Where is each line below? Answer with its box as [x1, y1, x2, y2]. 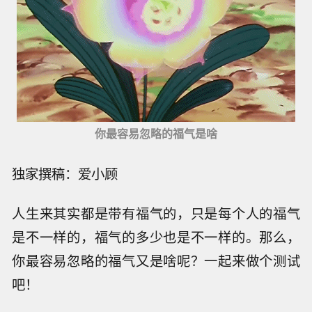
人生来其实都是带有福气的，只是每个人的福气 [12, 203, 300, 224]
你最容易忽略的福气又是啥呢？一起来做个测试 [12, 251, 300, 271]
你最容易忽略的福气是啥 [95, 125, 217, 142]
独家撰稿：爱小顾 [12, 164, 118, 184]
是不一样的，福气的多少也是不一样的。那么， [12, 227, 300, 247]
